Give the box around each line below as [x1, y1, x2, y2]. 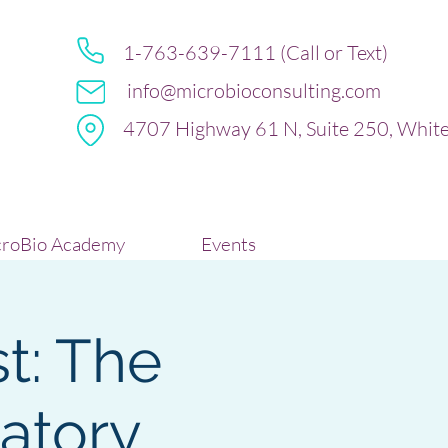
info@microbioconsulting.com [127, 78, 381, 103]
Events [201, 232, 256, 256]
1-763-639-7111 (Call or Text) [123, 40, 388, 65]
